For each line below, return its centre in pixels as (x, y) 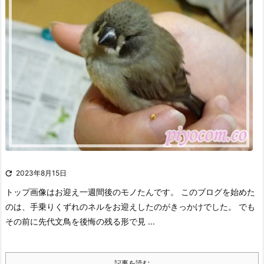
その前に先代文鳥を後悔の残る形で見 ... (80, 221)
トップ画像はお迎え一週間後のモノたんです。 (92, 192)
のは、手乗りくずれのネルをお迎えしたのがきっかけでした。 (121, 206)
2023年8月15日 (41, 173)
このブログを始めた (218, 192)
